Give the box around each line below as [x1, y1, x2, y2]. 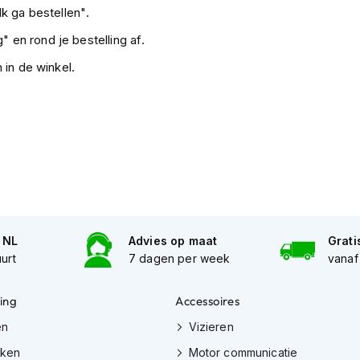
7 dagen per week [129, 251, 231, 265]
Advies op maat [129, 233, 218, 247]
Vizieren [188, 319, 234, 333]
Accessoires [175, 292, 240, 309]
